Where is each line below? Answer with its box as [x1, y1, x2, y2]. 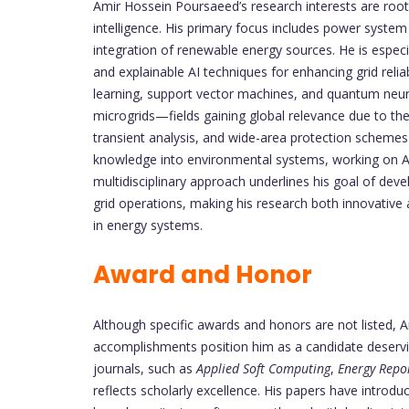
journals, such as [93, 359, 196, 377]
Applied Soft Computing [196, 359, 330, 377]
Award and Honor [93, 257, 312, 291]
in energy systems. [93, 215, 203, 234]
